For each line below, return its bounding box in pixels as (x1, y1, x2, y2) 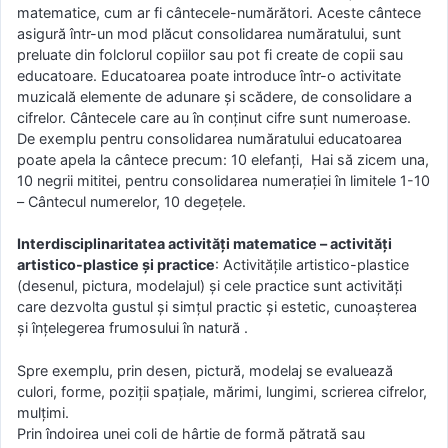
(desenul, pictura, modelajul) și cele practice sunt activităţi (17, 277, 402, 295)
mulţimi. (17, 403, 69, 421)
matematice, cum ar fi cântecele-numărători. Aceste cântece (17, 3, 421, 21)
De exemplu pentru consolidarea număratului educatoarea (17, 129, 402, 147)
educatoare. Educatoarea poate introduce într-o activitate (17, 66, 401, 84)
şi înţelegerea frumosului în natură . (17, 319, 248, 337)
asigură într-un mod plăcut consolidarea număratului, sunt (17, 24, 401, 42)
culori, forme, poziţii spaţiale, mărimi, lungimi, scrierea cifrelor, (17, 382, 427, 400)
